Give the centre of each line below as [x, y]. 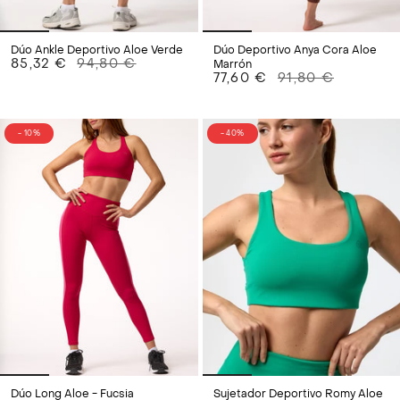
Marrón [232, 65]
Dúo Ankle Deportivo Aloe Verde [97, 50]
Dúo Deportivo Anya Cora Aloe [295, 50]
